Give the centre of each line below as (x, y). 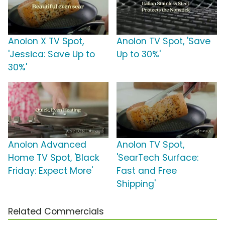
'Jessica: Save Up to (51, 54)
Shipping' (136, 184)
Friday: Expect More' (50, 171)
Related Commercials (56, 212)
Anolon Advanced (47, 145)
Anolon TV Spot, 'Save (163, 41)
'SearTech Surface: (157, 158)
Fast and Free (147, 171)
